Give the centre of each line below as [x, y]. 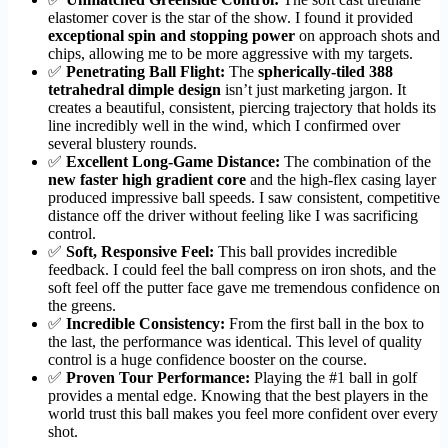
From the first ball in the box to [324, 324]
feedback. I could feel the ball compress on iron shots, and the [242, 270]
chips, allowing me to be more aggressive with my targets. [230, 54]
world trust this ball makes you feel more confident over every [243, 414]
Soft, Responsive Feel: [140, 252]
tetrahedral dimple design [134, 90]
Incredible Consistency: [145, 324]
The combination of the [355, 162]
